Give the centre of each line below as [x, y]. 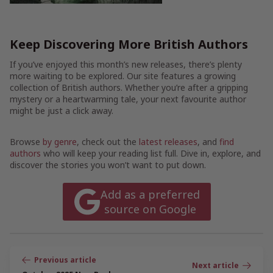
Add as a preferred [150, 195]
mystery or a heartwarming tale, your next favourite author [128, 99]
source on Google [150, 209]
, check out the [108, 142]
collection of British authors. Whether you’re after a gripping [129, 87]
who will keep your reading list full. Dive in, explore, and [151, 153]
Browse [26, 142]
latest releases [168, 142]
